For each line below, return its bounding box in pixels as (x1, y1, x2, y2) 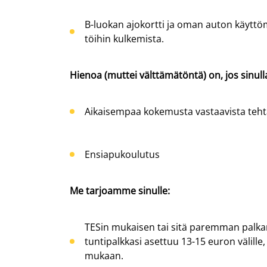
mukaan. (85, 249, 123, 262)
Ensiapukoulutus (85, 147, 160, 161)
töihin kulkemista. (85, 32, 166, 46)
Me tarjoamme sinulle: (70, 184, 170, 197)
